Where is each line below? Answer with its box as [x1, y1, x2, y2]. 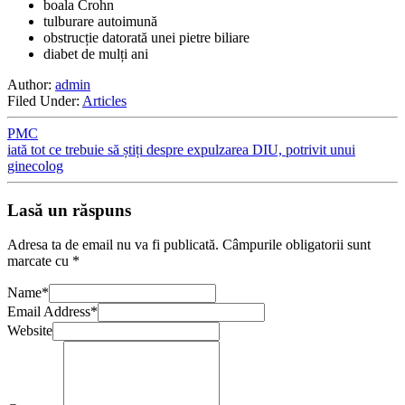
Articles [82, 92, 127, 108]
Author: [7, 76, 55, 92]
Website [7, 323, 52, 339]
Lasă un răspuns [7, 200, 131, 220]
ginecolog [7, 157, 63, 174]
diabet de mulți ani [43, 45, 148, 61]
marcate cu [7, 253, 72, 269]
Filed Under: [7, 92, 82, 108]
